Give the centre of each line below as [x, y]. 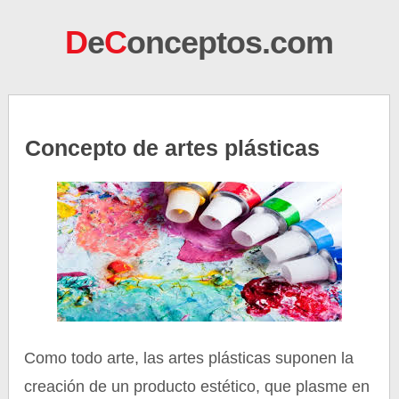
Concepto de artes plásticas [173, 148]
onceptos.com [230, 42]
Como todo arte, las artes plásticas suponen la [189, 358]
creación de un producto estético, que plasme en [197, 387]
